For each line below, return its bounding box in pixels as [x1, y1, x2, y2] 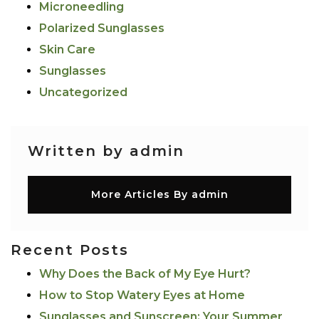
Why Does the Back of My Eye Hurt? [39, 267, 251, 281]
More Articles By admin [90, 188, 229, 202]
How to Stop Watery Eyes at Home [39, 288, 245, 303]
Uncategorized [39, 85, 127, 99]
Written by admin [28, 142, 184, 159]
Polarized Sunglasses [39, 21, 164, 35]
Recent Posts [11, 241, 129, 259]
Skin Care [39, 42, 95, 56]
